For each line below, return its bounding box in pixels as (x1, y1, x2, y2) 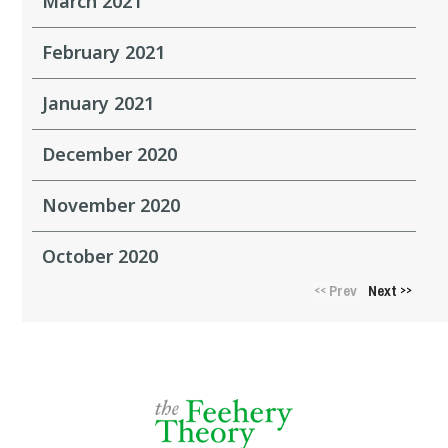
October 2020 (42, 243, 159, 268)
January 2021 (42, 90, 155, 115)
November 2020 (42, 192, 181, 217)
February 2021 (42, 39, 166, 64)
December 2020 (42, 141, 178, 166)
